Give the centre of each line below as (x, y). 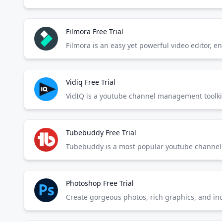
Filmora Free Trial (95, 31)
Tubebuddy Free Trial (101, 133)
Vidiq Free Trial (91, 82)
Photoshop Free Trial (100, 183)
